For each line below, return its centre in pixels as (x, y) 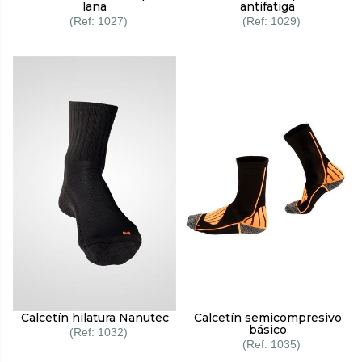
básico (267, 330)
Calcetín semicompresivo (267, 318)
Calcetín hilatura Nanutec (95, 318)
